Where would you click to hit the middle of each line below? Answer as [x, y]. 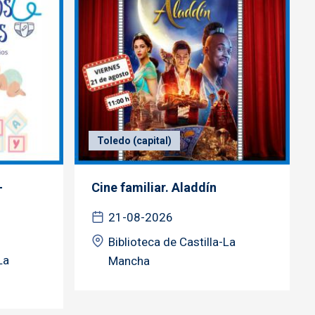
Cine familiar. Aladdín [154, 187]
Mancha [129, 261]
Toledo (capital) [134, 140]
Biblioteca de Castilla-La [172, 242]
